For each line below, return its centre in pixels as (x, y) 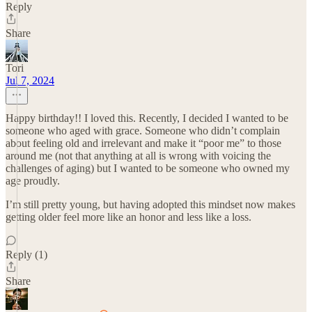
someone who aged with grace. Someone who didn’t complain (143, 131)
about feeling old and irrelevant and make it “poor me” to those (143, 143)
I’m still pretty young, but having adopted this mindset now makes (150, 204)
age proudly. (33, 181)
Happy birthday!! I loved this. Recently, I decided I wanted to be (147, 118)
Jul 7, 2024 (30, 80)
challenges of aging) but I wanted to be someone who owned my (148, 168)
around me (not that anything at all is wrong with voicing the (138, 156)
